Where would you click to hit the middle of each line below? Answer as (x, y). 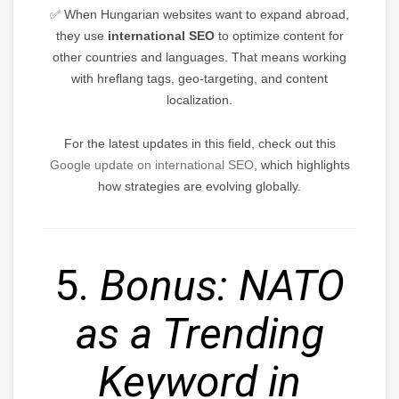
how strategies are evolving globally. (199, 186)
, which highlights (301, 164)
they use (81, 35)
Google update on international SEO (151, 164)
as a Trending (199, 333)
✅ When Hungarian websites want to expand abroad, (199, 14)
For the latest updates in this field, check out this (199, 143)
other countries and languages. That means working (199, 57)
